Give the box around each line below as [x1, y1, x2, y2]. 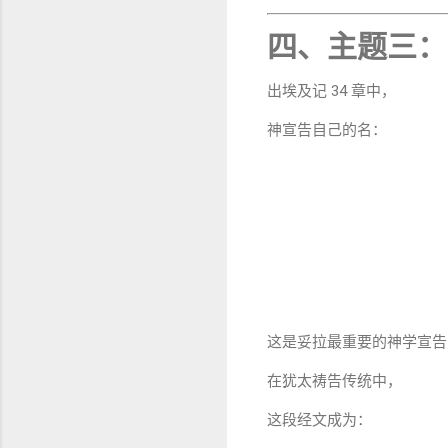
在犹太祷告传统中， [267, 372, 402, 391]
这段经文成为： [267, 411, 372, 430]
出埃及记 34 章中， [267, 82, 396, 101]
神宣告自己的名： [267, 121, 387, 140]
